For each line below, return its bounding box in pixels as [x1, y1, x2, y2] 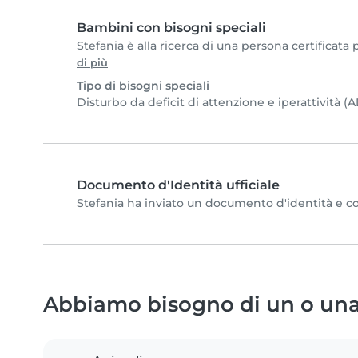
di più [77, 57, 108, 70]
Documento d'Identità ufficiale [77, 177, 280, 193]
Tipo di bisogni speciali [77, 78, 209, 93]
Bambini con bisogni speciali [77, 20, 266, 36]
